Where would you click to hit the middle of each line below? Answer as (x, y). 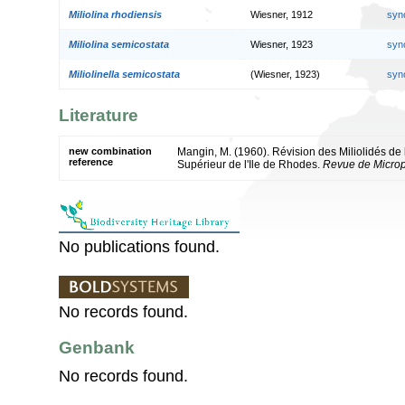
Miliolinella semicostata (124, 74)
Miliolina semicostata (119, 44)
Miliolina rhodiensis (115, 14)
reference (91, 161)
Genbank (97, 347)
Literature (99, 116)
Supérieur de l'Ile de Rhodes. (250, 164)
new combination (110, 151)
